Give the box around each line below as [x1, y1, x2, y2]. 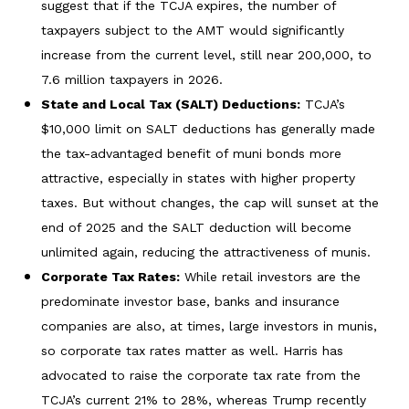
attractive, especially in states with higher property [41, 170, 355, 185]
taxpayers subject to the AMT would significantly [41, 22, 344, 37]
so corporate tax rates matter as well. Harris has [41, 342, 343, 358]
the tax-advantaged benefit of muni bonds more [41, 145, 341, 161]
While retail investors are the [180, 268, 361, 284]
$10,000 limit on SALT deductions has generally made [41, 121, 375, 136]
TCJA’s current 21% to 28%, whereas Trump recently [41, 392, 366, 407]
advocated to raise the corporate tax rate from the [41, 367, 361, 383]
